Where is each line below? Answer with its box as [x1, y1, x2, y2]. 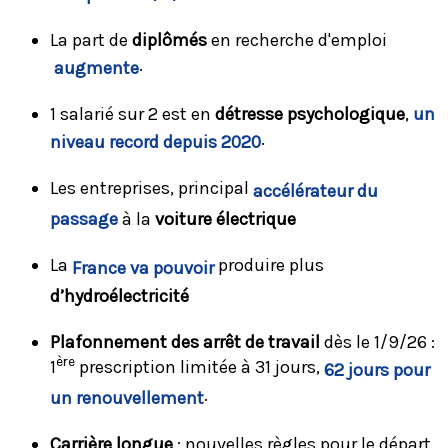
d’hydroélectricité [50, 284, 189, 307]
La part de [50, 28, 132, 51]
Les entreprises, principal [50, 176, 253, 199]
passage [50, 207, 118, 230]
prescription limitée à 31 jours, [75, 355, 324, 378]
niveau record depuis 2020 [50, 130, 261, 153]
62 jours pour [324, 358, 430, 381]
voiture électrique [151, 207, 296, 230]
